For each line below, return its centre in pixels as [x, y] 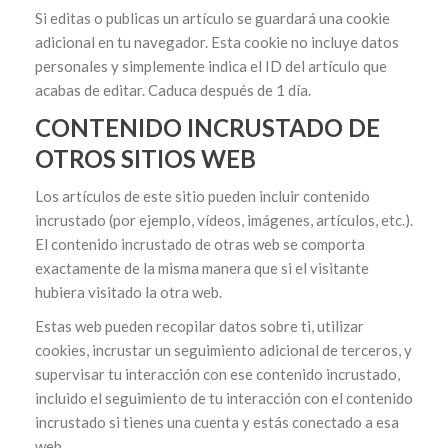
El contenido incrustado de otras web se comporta [200, 244]
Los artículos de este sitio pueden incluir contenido [202, 196]
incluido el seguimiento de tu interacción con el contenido [224, 398]
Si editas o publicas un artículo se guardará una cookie [212, 18]
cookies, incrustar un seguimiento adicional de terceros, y [223, 350]
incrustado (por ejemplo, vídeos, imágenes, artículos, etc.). [224, 220]
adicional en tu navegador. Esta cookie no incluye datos [217, 42]
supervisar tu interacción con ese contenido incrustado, [217, 374]
